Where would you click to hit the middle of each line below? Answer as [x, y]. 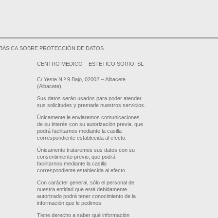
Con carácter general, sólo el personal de [86, 182]
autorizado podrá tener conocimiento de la [87, 196]
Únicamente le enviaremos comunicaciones [89, 117]
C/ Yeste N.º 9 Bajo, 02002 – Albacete [82, 79]
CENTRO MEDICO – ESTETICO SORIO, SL [91, 64]
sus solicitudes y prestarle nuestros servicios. [91, 105]
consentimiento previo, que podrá [76, 156]
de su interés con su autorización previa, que [90, 124]
